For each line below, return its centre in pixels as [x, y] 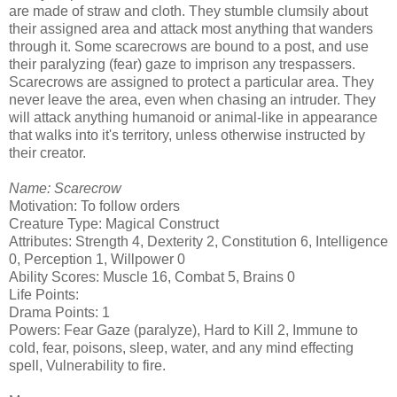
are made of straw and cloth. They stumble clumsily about [188, 11]
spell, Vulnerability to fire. [87, 365]
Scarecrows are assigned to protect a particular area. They [191, 82]
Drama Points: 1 [59, 312]
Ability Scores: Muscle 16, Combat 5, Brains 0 [152, 276]
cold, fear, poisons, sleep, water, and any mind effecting [181, 347]
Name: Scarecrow [65, 188]
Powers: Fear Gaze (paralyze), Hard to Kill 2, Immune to [183, 330]
